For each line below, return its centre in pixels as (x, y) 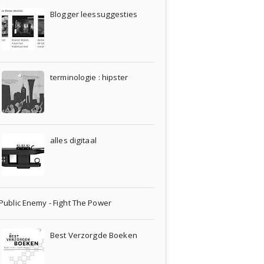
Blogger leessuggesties (94, 14)
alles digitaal (73, 140)
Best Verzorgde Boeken (94, 235)
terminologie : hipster (89, 77)
